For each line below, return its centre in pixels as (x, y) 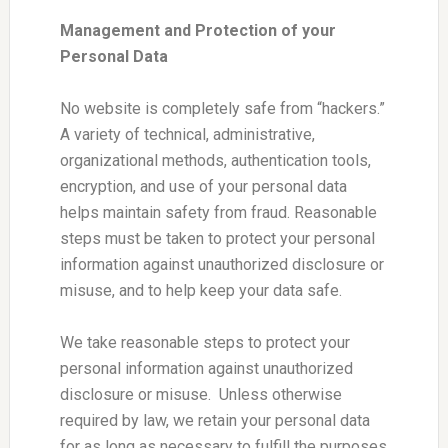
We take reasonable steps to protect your (204, 342)
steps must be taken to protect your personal (217, 238)
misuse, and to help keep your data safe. (200, 290)
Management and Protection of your (197, 30)
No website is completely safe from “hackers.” (222, 108)
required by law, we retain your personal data (214, 420)
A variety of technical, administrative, (187, 134)
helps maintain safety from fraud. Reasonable (218, 212)
